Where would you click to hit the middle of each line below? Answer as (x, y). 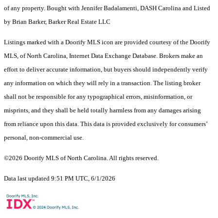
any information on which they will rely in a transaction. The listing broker (102, 83)
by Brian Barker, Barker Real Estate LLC (57, 22)
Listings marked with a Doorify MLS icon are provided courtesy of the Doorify (107, 42)
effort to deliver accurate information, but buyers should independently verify (106, 70)
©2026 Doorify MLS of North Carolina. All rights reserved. (81, 158)
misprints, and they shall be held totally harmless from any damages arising (102, 110)
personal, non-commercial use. (44, 138)
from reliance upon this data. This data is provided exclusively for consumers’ (106, 124)
